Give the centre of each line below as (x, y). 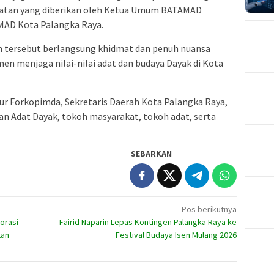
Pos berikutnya (209, 209)
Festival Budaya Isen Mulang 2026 (176, 235)
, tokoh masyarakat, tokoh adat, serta (137, 117)
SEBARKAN (152, 154)
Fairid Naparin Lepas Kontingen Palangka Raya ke (148, 222)
